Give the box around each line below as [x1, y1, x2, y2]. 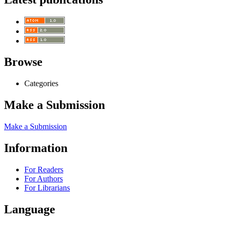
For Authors [24, 174, 63, 183]
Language [4, 202, 55, 216]
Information [4, 141, 67, 155]
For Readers [24, 165, 63, 174]
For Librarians [24, 183, 70, 192]
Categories [24, 79, 58, 88]
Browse [4, 55, 43, 69]
